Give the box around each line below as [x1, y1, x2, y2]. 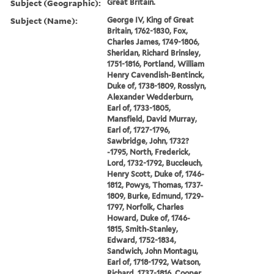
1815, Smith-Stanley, [107, 224, 179, 234]
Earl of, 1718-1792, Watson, [107, 257, 201, 267]
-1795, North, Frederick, [107, 147, 191, 157]
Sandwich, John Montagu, [107, 246, 199, 256]
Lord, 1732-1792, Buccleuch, [107, 158, 203, 168]
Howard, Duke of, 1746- [107, 213, 191, 223]
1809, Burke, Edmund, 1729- [107, 191, 204, 201]
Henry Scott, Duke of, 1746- [107, 169, 205, 179]
